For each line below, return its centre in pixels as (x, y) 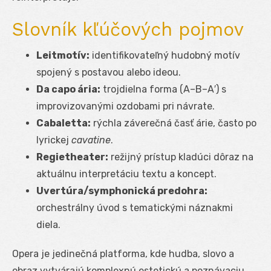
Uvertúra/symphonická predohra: (122, 191)
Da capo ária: (68, 89)
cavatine (91, 140)
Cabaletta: (64, 123)
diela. (48, 224)
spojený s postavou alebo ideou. (109, 72)
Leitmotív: (63, 55)
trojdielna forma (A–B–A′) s (163, 89)
